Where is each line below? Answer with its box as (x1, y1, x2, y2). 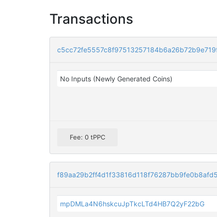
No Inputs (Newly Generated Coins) (60, 75, 173, 83)
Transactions (49, 11, 133, 27)
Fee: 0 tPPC (70, 133, 105, 141)
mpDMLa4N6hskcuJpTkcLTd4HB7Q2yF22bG (60, 200, 205, 208)
